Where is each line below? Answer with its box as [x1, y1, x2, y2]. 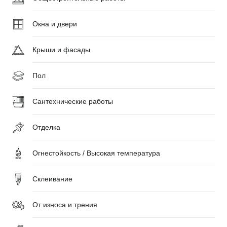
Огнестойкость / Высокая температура [32, 149, 160, 157]
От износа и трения [32, 201, 97, 209]
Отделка [32, 123, 60, 131]
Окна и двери [32, 20, 77, 28]
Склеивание [32, 175, 72, 183]
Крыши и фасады [32, 46, 90, 54]
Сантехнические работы [32, 97, 113, 105]
